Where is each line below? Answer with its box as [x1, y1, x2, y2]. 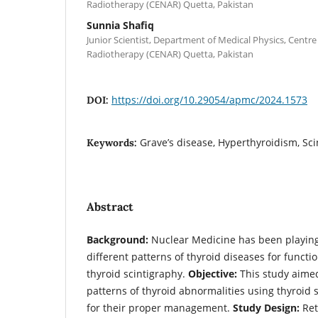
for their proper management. [87, 300, 233, 314]
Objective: [188, 266, 237, 280]
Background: [87, 232, 148, 246]
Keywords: [87, 136, 140, 149]
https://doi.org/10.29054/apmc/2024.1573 [111, 92, 307, 106]
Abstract [87, 199, 133, 214]
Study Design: [233, 300, 300, 314]
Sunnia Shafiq [87, 18, 154, 32]
